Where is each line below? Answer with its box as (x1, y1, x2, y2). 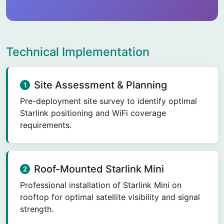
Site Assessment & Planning (34, 79, 167, 91)
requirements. (20, 120, 71, 130)
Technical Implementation (6, 44, 149, 59)
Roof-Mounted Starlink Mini (34, 163, 164, 175)
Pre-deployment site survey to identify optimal (20, 96, 197, 106)
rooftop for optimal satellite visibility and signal (20, 192, 200, 202)
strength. (20, 204, 53, 214)
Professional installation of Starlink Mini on (20, 180, 181, 190)
